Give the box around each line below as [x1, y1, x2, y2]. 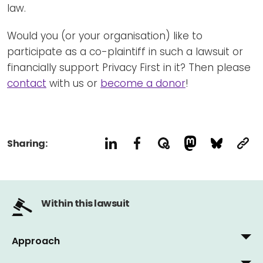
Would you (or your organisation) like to [7, 28, 203, 43]
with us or [46, 76, 100, 90]
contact [7, 76, 46, 90]
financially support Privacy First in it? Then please [7, 60, 251, 75]
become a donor [100, 76, 186, 90]
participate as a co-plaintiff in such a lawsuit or [7, 44, 243, 59]
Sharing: [7, 136, 47, 150]
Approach [12, 234, 60, 248]
